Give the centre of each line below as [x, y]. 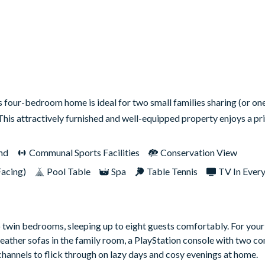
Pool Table [69, 172]
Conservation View [199, 153]
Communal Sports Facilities [84, 153]
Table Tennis [172, 172]
